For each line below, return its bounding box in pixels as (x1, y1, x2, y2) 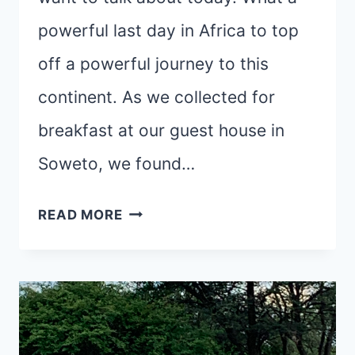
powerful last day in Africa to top (38, 20, 299, 40)
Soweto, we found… (38, 153, 195, 174)
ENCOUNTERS (121, 305, 219, 322)
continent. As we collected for (38, 86, 275, 107)
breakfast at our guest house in (38, 120, 284, 140)
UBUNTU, (121, 227, 185, 243)
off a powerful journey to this (38, 53, 269, 74)
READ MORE (38, 206, 123, 223)
